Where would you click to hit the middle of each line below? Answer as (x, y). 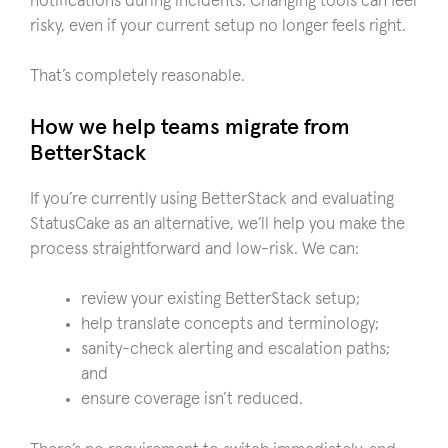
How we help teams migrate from (190, 127)
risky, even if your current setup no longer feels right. (218, 26)
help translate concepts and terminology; (230, 324)
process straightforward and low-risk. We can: (194, 249)
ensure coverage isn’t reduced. (192, 399)
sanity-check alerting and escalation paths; (235, 349)
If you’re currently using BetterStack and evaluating (212, 199)
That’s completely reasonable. (137, 76)
